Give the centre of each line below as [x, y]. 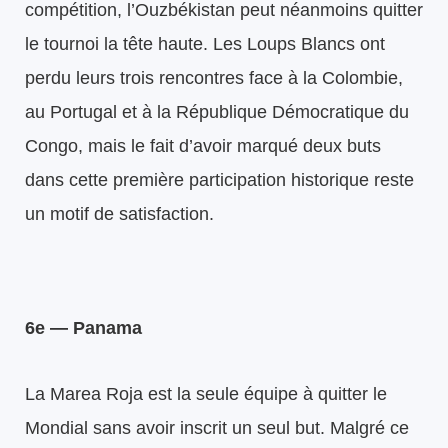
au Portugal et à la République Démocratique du [217, 111]
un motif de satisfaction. [119, 213]
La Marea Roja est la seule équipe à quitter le [206, 393]
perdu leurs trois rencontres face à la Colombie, [214, 77]
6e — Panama [83, 327]
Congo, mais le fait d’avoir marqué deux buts [203, 145]
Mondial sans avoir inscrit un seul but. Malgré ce [217, 427]
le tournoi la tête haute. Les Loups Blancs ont [205, 43]
